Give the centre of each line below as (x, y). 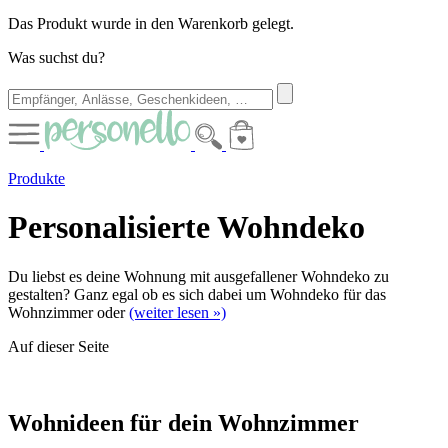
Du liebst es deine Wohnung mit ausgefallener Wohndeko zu (198, 276)
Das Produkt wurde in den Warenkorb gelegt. (151, 23)
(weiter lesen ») (177, 312)
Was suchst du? (56, 57)
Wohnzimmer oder (68, 312)
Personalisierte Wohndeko (186, 227)
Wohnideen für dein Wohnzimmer (183, 422)
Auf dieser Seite (58, 346)
